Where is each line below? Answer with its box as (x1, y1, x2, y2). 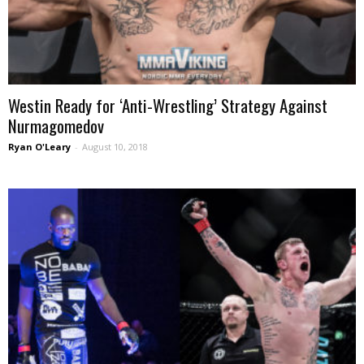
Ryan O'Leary (8, 141, 71, 154)
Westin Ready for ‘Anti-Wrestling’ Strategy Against (8, 93, 327, 119)
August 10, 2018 (82, 141, 148, 154)
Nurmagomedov (8, 113, 104, 139)
